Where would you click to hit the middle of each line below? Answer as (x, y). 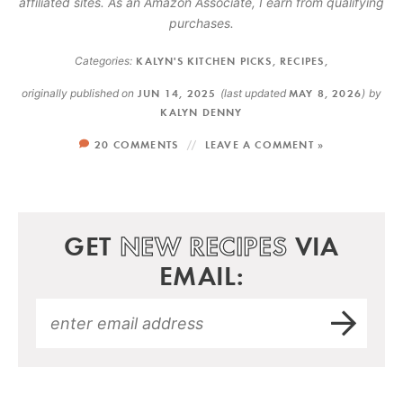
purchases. (201, 22)
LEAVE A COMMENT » (264, 144)
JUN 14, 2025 (177, 93)
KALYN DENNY (201, 112)
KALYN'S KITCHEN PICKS (204, 60)
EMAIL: (201, 275)
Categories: (104, 60)
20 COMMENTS (137, 144)
